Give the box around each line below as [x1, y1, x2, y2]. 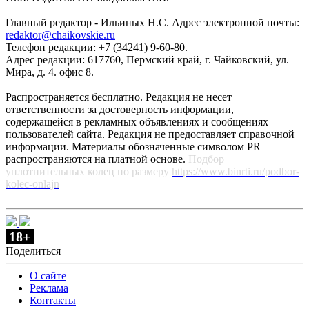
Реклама [30, 281, 68, 294]
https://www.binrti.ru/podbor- [172, 165, 299, 177]
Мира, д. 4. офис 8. [6, 66, 94, 78]
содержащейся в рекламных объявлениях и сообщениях [6, 115, 268, 128]
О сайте [30, 269, 66, 281]
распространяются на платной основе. [6, 152, 188, 165]
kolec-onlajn [6, 177, 59, 190]
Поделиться [6, 244, 61, 257]
